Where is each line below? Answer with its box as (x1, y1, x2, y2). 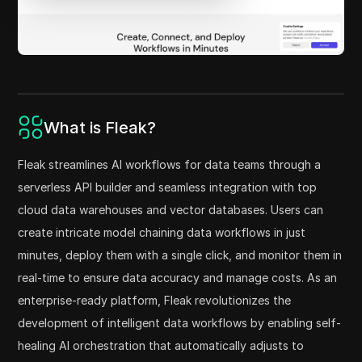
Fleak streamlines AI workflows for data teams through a (18, 158, 322, 172)
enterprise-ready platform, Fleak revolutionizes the (18, 293, 292, 308)
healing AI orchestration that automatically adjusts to (18, 339, 305, 353)
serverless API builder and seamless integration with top (18, 180, 318, 195)
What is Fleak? (44, 117, 157, 137)
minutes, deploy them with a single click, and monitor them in (18, 248, 343, 263)
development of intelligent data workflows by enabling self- (18, 316, 342, 330)
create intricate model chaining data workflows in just (18, 225, 306, 240)
